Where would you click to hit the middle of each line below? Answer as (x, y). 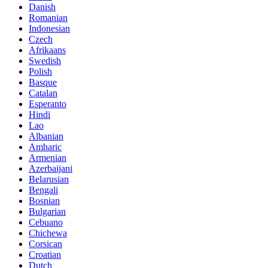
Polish (40, 72)
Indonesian (49, 29)
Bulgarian (47, 212)
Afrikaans (47, 50)
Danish (42, 7)
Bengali (43, 190)
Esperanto (48, 104)
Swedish (45, 61)
